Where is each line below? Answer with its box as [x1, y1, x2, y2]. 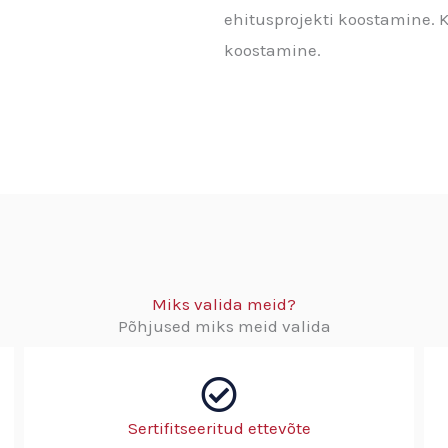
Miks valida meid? [152, 293, 296, 314]
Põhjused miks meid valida [117, 315, 331, 336]
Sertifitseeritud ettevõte [127, 417, 311, 438]
